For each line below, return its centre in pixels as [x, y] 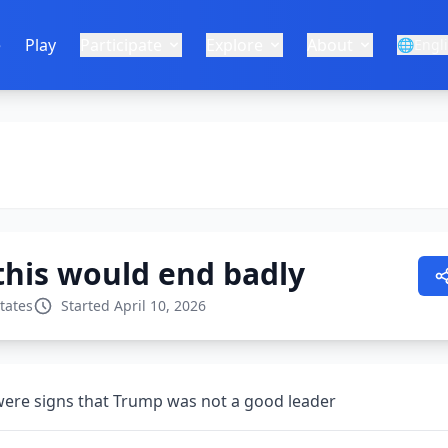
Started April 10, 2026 [133, 305]
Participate [121, 45]
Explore [234, 45]
